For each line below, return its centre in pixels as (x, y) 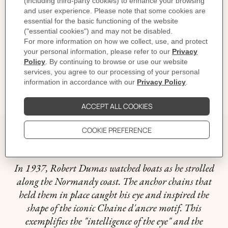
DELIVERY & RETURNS (40, 67)
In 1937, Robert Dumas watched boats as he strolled (114, 168)
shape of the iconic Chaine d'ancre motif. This (114, 208)
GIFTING (20, 96)
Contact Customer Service (99, 10)
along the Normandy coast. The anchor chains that (114, 181)
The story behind (113, 141)
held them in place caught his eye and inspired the (114, 194)
